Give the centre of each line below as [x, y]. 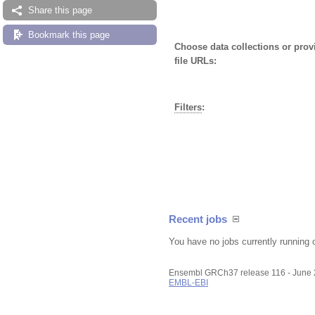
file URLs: [195, 60]
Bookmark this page [69, 35]
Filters [188, 107]
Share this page [60, 10]
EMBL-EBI [188, 282]
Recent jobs [198, 219]
